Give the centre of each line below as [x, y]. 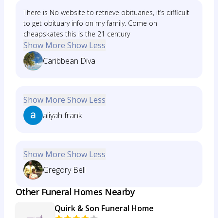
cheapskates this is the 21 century [77, 34]
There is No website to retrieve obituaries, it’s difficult [106, 12]
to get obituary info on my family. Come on [90, 23]
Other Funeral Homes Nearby [75, 192]
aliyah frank [62, 115]
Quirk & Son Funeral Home [104, 208]
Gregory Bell [64, 170]
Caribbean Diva [69, 61]
